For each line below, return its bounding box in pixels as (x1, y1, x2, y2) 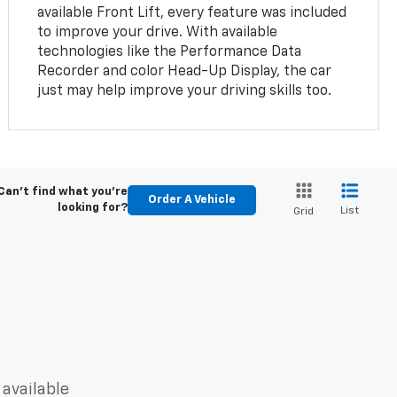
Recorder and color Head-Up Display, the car (37, 64, 332, 79)
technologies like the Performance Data (37, 44, 302, 59)
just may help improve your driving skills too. (37, 83, 332, 98)
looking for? (57, 202, 128, 214)
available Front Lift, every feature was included (37, 5, 347, 20)
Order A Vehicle (147, 194, 236, 206)
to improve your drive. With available (37, 25, 278, 40)
